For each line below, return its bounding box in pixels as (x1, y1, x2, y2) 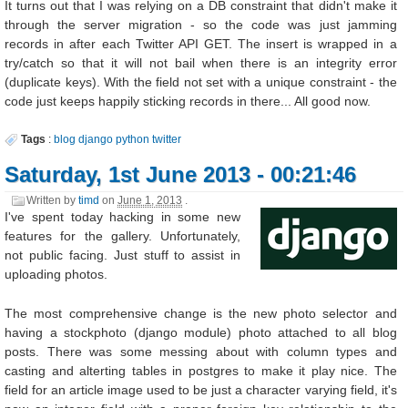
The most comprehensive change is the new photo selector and (5, 305, 397, 321)
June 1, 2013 (117, 193, 183, 207)
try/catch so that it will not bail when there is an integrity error (5, 56, 397, 71)
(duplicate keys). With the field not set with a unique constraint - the (5, 75, 397, 90)
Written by (26, 193, 79, 207)
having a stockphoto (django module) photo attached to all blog (5, 324, 397, 340)
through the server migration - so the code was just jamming (5, 17, 397, 33)
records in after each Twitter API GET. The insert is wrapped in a (5, 36, 397, 52)
